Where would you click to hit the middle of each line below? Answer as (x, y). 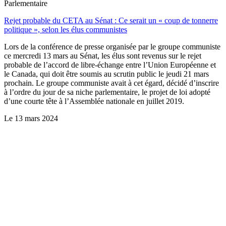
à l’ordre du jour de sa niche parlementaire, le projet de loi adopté (107, 92)
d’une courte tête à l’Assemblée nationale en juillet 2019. (94, 101)
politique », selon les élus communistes (66, 30)
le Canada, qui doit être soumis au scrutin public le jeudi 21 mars (106, 74)
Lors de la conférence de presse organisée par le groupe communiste (112, 47)
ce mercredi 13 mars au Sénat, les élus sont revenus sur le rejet (103, 56)
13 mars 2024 (36, 119)
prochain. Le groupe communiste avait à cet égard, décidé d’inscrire (111, 83)
